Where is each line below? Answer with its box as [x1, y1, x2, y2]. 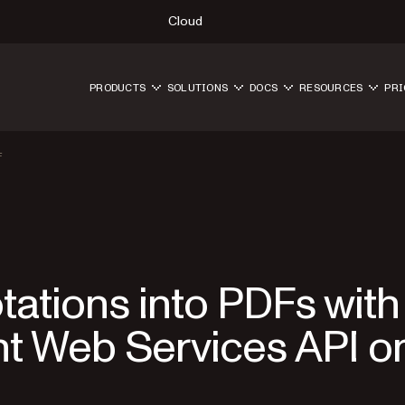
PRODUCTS [89, 81, 146, 93]
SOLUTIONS [166, 81, 229, 93]
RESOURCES [299, 81, 363, 93]
